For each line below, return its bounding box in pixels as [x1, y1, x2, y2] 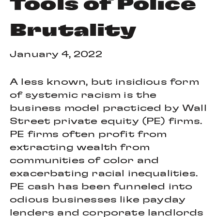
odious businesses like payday [10, 196, 186, 204]
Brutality [10, 22, 137, 39]
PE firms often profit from [10, 130, 167, 139]
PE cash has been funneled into [10, 183, 193, 191]
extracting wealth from [10, 143, 150, 152]
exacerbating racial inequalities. [10, 170, 198, 178]
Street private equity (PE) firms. [10, 117, 202, 126]
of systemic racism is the [10, 91, 157, 100]
